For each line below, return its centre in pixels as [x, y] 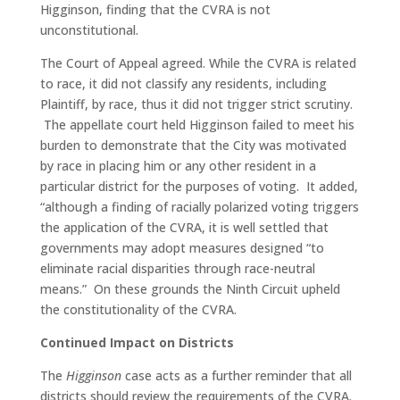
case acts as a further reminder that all [238, 376]
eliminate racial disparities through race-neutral [177, 269]
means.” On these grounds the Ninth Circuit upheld [190, 289]
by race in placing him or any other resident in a [178, 166]
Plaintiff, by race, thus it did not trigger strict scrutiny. [196, 104]
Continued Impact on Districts [137, 343]
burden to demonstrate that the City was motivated [193, 146]
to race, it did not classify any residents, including [183, 84]
